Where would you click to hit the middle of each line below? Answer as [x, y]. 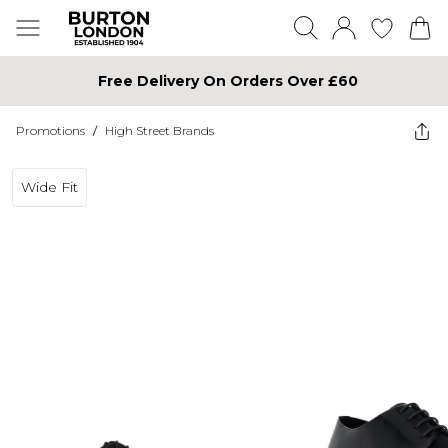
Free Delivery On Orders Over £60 [228, 80]
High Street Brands [159, 130]
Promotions [50, 130]
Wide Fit [49, 187]
